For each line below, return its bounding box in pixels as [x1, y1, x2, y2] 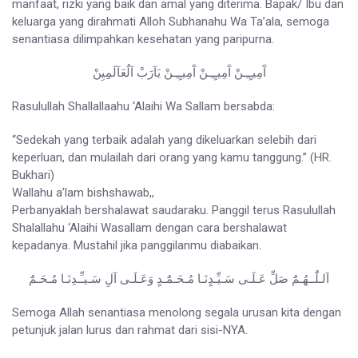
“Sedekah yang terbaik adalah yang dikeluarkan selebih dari [12, 133, 316, 148]
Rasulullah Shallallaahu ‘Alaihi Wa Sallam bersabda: [12, 99, 275, 114]
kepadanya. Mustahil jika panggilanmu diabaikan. [12, 238, 261, 253]
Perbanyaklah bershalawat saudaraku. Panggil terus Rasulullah [12, 203, 336, 218]
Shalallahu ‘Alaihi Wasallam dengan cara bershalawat [12, 221, 287, 236]
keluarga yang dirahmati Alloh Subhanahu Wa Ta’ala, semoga [12, 14, 329, 30]
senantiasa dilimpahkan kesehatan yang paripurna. [12, 32, 274, 47]
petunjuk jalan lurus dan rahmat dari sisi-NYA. [12, 323, 248, 338]
